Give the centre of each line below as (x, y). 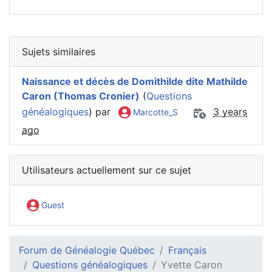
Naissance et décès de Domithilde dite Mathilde (135, 81)
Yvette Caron (192, 264)
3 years (230, 112)
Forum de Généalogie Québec (87, 250)
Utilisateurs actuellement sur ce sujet (107, 170)
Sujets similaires (59, 51)
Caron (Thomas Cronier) (81, 96)
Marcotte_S (154, 112)
